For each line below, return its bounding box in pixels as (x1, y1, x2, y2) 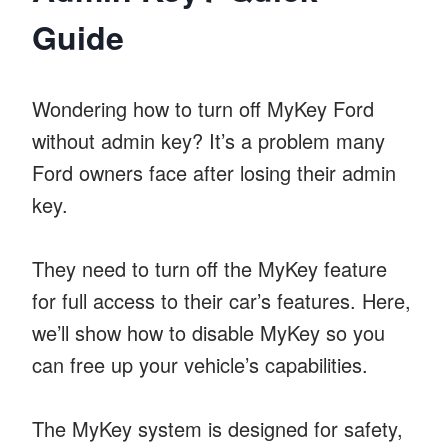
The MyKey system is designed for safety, (32, 413, 403, 443)
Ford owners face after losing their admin (32, 157, 396, 187)
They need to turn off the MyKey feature (32, 253, 387, 283)
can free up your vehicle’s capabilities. (32, 349, 368, 379)
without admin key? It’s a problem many (32, 125, 385, 155)
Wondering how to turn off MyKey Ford (32, 93, 374, 123)
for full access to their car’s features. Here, (32, 285, 411, 315)
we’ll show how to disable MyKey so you (32, 317, 385, 347)
